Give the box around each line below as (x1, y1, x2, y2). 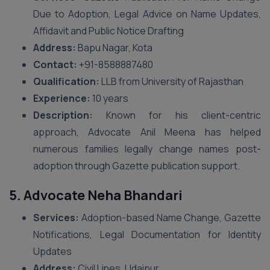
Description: (33, 108, 93, 122)
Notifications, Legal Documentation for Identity (33, 228, 261, 241)
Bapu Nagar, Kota (76, 41, 152, 54)
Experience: (33, 92, 90, 105)
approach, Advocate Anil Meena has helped (33, 125, 261, 139)
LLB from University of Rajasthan (99, 75, 243, 88)
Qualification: (33, 75, 99, 88)
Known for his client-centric (93, 108, 261, 122)
